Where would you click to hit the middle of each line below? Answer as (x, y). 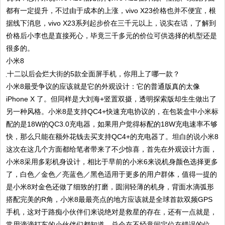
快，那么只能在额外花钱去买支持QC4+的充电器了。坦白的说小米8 (113, 136)
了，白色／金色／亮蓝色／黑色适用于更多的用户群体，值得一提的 (112, 174)
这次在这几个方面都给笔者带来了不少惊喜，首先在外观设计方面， (112, 149)
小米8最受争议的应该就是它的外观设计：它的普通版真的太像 (103, 86)
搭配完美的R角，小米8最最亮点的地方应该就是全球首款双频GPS (109, 199)
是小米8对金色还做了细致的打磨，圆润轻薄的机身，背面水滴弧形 (110, 187)
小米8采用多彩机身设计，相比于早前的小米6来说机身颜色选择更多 (112, 161)
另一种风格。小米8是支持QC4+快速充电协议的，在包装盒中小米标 (113, 111)
